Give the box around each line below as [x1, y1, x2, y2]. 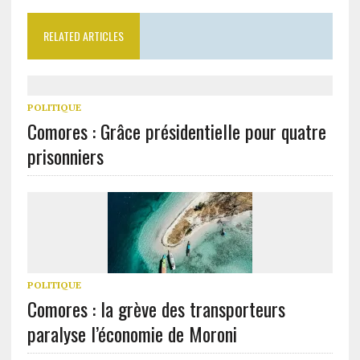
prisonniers [27, 141, 104, 170]
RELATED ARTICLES [43, 27, 124, 44]
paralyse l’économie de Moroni [27, 318, 237, 348]
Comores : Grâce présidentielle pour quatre [27, 116, 326, 145]
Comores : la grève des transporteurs [27, 293, 285, 323]
